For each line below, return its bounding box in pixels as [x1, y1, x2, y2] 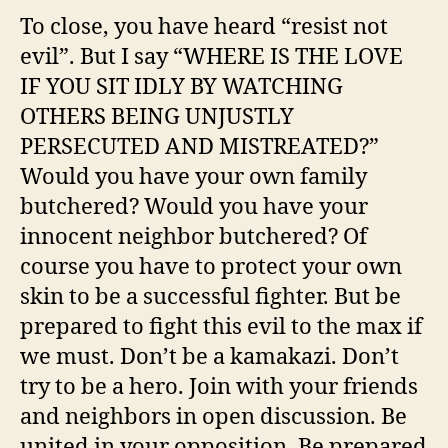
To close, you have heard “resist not [20, 12, 388, 41]
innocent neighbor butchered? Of [20, 222, 367, 251]
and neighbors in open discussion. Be [20, 402, 407, 431]
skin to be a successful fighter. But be [20, 282, 401, 311]
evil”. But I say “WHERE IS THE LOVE [20, 42, 403, 71]
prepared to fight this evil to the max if [20, 312, 422, 341]
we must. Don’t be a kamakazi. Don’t [20, 342, 399, 371]
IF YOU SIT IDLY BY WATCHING [20, 72, 343, 101]
